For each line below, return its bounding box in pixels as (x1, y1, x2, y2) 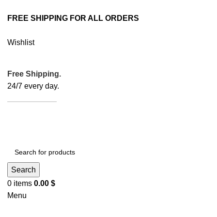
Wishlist (7, 38, 34, 46)
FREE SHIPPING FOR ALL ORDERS (7, 14, 141, 22)
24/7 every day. (7, 82, 59, 90)
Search (11, 165, 36, 174)
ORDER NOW (7, 94, 57, 102)
